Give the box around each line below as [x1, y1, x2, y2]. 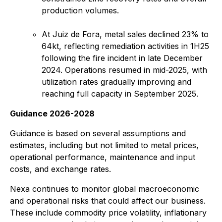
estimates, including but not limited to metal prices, [10, 140, 199, 150]
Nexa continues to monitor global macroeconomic [10, 184, 199, 194]
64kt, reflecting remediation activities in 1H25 [42, 41, 209, 51]
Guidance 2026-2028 [10, 109, 95, 118]
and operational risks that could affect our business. [10, 196, 206, 206]
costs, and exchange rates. [10, 164, 111, 174]
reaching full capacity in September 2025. [42, 89, 198, 99]
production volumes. [42, 5, 119, 15]
